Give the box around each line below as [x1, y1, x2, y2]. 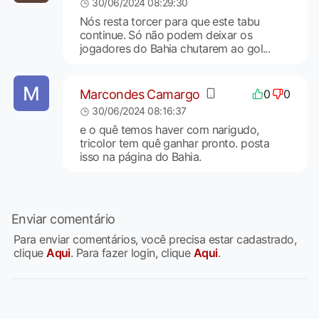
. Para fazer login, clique [70, 246, 194, 261]
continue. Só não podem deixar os [79, 28, 253, 43]
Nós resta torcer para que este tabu [79, 14, 260, 29]
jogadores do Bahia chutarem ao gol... [79, 41, 271, 56]
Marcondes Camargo [79, 86, 200, 102]
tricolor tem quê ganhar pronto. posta [79, 136, 270, 151]
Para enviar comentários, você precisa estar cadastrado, [14, 232, 297, 247]
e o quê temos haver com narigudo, [79, 122, 259, 137]
